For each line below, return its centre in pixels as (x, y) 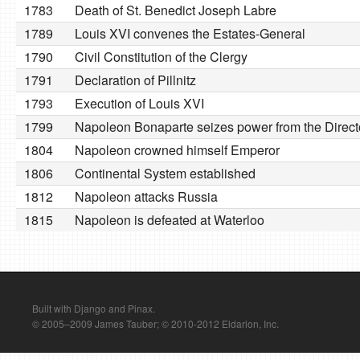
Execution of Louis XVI (139, 103)
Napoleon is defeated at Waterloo (170, 220)
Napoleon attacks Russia (146, 196)
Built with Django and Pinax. (94, 308)
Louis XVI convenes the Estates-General (190, 33)
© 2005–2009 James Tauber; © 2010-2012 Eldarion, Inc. (155, 323)
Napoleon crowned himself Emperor (177, 150)
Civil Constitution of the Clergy (161, 57)
